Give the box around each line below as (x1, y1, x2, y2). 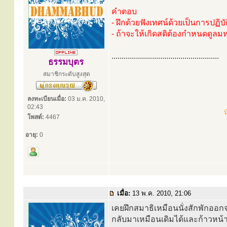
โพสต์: (27, 113, 44, 121)
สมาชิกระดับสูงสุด (43, 70, 90, 78)
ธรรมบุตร (48, 57, 84, 67)
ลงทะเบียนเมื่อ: (27, 95, 66, 102)
